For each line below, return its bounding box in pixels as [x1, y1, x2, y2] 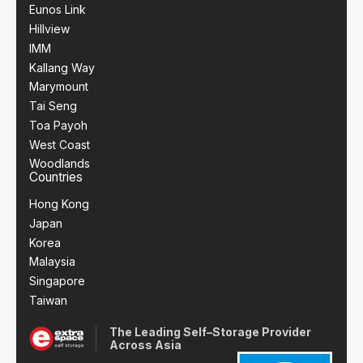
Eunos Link [28, 2, 86, 17]
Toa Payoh [28, 117, 88, 132]
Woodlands [28, 156, 90, 171]
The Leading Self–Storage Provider [109, 325, 311, 340]
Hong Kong [28, 196, 89, 211]
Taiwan [28, 293, 67, 307]
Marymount [28, 79, 88, 94]
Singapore [28, 274, 85, 288]
